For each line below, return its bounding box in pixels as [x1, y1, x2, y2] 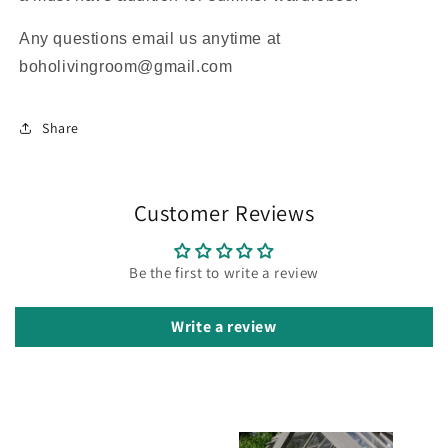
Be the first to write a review [129, 263, 319, 283]
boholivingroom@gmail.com [19, 58, 233, 76]
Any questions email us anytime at [19, 30, 281, 48]
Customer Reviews [133, 198, 315, 228]
